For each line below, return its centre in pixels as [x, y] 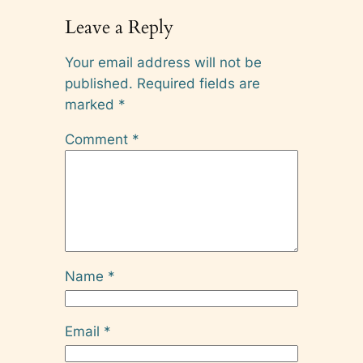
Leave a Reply [119, 28]
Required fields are [198, 84]
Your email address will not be [163, 63]
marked [91, 105]
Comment [98, 139]
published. [98, 84]
